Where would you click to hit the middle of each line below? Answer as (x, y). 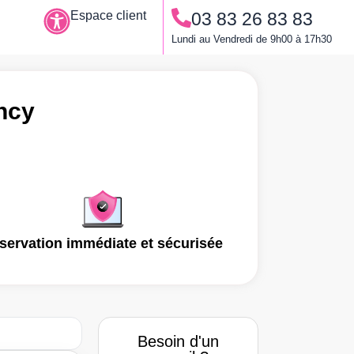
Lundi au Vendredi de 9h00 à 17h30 (252, 39)
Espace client (108, 15)
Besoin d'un (178, 341)
